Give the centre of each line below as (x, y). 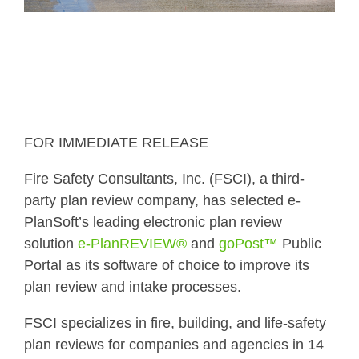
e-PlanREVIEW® (130, 243)
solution (49, 243)
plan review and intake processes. (133, 286)
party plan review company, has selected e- (162, 200)
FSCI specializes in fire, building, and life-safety (175, 323)
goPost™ (248, 243)
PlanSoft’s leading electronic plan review (153, 222)
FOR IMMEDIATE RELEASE (116, 142)
